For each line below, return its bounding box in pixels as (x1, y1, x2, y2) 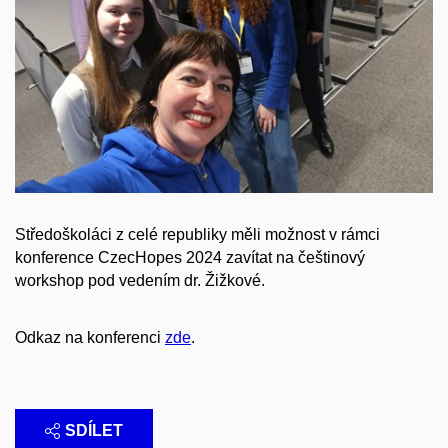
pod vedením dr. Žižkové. (88, 272, 265, 290)
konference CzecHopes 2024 (15, 249, 226, 267)
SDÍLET (65, 421, 123, 439)
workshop (15, 272, 88, 290)
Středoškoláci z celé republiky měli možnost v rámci (15, 226, 380, 244)
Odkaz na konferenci (15, 328, 165, 346)
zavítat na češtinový (226, 249, 365, 267)
